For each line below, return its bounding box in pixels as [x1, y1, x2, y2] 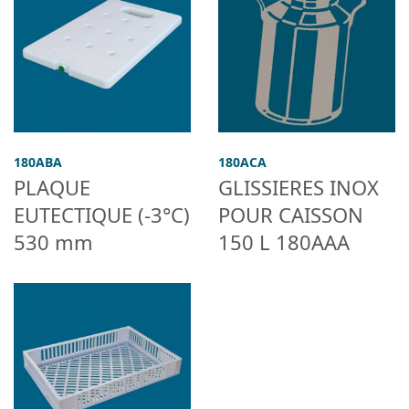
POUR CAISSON [218, 200, 363, 228]
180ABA [14, 152, 62, 171]
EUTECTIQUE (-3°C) [14, 200, 190, 228]
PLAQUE [14, 173, 90, 201]
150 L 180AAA [218, 227, 350, 256]
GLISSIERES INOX [218, 173, 379, 201]
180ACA [218, 152, 267, 171]
